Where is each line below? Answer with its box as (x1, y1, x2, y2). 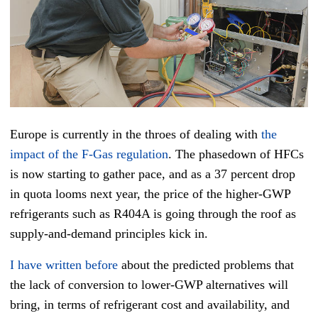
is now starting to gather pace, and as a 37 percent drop (10, 167, 295, 182)
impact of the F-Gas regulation (10, 147, 168, 162)
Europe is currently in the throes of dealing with (10, 127, 261, 142)
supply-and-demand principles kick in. (10, 226, 208, 241)
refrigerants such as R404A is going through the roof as (10, 207, 296, 221)
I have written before (10, 258, 118, 273)
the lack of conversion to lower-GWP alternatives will (10, 278, 288, 292)
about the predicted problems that (118, 258, 294, 273)
